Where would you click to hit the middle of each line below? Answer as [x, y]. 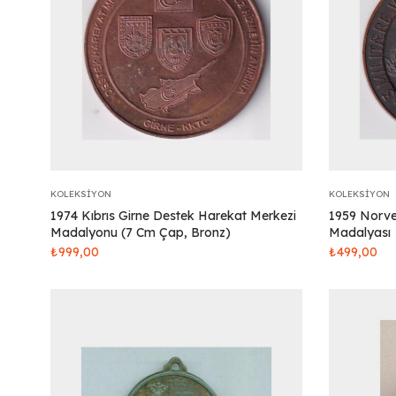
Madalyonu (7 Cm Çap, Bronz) [141, 232]
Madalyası [360, 232]
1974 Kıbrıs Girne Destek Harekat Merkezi [173, 216]
